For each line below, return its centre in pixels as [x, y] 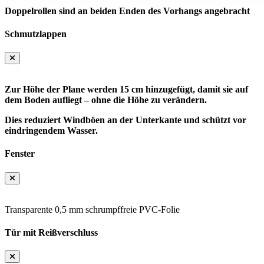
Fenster [20, 154]
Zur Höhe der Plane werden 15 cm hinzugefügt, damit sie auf [126, 90]
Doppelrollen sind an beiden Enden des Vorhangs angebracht [127, 11]
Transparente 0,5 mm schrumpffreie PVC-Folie [92, 209]
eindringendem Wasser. [51, 131]
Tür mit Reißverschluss [51, 232]
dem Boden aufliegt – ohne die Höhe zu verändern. [106, 100]
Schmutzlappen [36, 34]
